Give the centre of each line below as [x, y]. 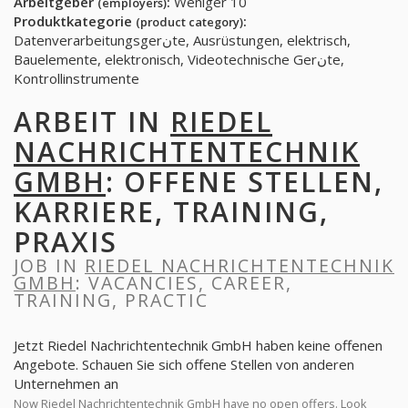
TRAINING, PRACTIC [111, 300]
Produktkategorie [75, 21]
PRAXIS [66, 242]
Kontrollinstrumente [76, 78]
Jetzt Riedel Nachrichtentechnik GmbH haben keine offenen [198, 345]
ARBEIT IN [92, 122]
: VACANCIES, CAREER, [184, 283]
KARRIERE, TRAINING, [171, 212]
